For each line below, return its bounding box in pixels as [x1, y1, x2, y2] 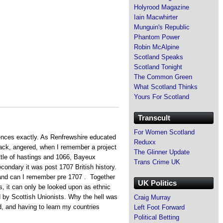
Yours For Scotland [134, 93, 189, 101]
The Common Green [134, 73, 192, 81]
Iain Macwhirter [134, 13, 178, 21]
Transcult [138, 113, 170, 122]
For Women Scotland [134, 128, 195, 136]
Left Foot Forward [134, 203, 185, 211]
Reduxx [134, 138, 156, 146]
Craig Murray [134, 193, 171, 201]
